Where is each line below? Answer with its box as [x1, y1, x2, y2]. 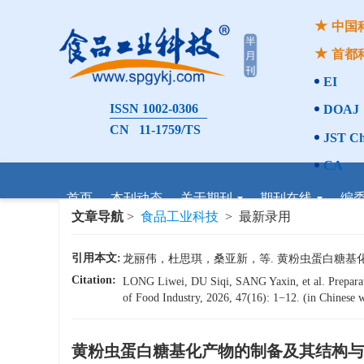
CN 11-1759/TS [109, 122, 201, 136]
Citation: [71, 274, 116, 286]
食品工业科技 [141, 210, 219, 223]
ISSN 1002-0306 [109, 101, 198, 115]
